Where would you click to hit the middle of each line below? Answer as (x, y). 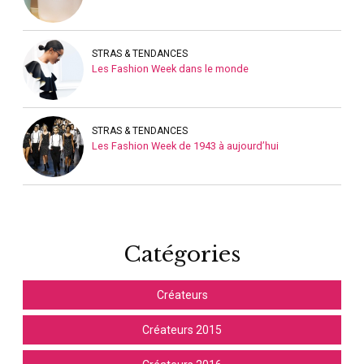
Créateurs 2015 (182, 330)
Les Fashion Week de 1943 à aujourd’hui (185, 146)
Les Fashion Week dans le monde (170, 69)
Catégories (182, 255)
